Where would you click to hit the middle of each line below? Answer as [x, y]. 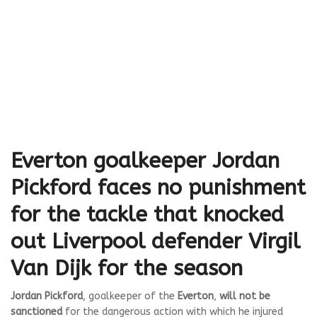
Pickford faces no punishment [158, 188]
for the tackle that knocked [147, 214]
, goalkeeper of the [130, 296]
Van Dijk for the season [127, 268]
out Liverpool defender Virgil [155, 241]
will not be [245, 296]
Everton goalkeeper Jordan [145, 161]
